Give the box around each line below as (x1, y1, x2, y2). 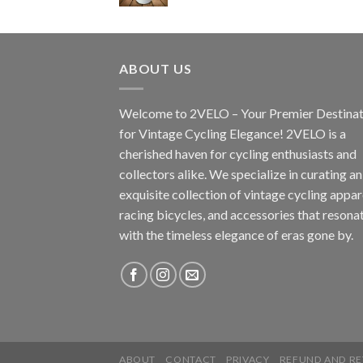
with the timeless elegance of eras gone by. (119, 226, 353, 242)
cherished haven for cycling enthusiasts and (119, 145, 357, 161)
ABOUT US (119, 61, 192, 77)
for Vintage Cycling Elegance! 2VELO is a (119, 125, 346, 141)
